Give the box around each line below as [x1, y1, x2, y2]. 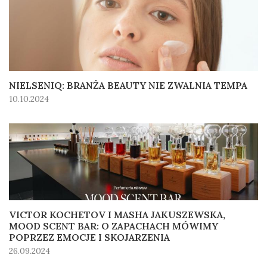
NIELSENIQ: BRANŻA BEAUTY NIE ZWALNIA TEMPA [9, 79, 247, 91]
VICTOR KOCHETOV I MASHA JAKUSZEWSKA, [9, 209, 225, 221]
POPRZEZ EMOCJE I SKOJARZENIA [9, 231, 170, 244]
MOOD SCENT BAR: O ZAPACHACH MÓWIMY [9, 220, 218, 232]
